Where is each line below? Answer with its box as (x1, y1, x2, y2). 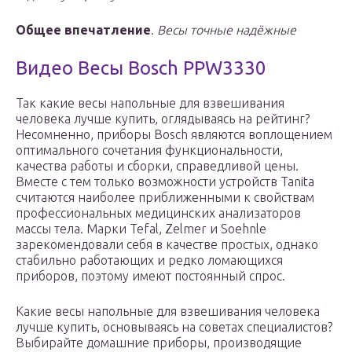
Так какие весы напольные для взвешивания (16, 96, 284, 111)
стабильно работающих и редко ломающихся (16, 253, 283, 268)
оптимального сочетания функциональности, (16, 143, 283, 158)
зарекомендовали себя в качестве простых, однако (16, 237, 318, 252)
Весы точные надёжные (157, 23, 296, 38)
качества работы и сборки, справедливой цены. (16, 159, 299, 174)
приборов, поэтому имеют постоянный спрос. (16, 269, 285, 284)
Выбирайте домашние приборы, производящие (16, 335, 302, 350)
